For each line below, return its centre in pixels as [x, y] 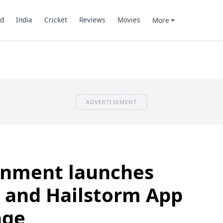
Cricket [56, 20]
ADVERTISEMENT [111, 102]
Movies [129, 20]
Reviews [92, 20]
